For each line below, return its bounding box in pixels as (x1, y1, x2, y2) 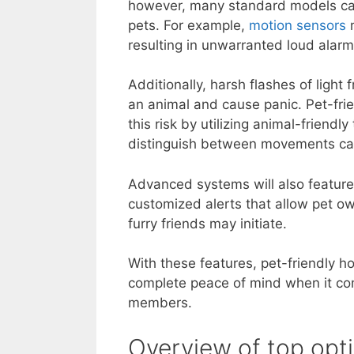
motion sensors (249, 17, 346, 33)
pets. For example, (128, 17, 249, 33)
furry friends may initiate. (128, 215, 287, 232)
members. (128, 295, 192, 311)
